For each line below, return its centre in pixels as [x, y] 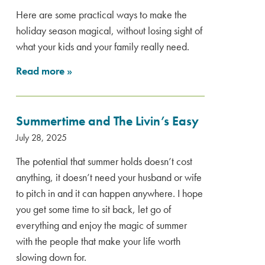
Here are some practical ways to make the [101, 14]
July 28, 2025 [41, 138]
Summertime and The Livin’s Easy [107, 121]
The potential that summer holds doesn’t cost [104, 161]
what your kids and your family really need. [103, 46]
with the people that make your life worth [98, 241]
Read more [41, 71]
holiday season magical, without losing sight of [109, 30]
